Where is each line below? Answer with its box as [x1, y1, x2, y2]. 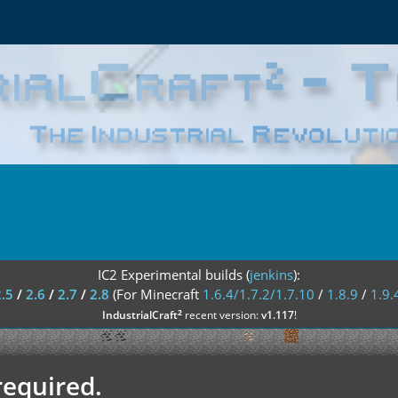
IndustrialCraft [101, 307, 178, 322]
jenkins [250, 266, 293, 283]
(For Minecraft [113, 285, 203, 303]
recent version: [181, 307, 261, 322]
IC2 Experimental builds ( [98, 266, 250, 283]
